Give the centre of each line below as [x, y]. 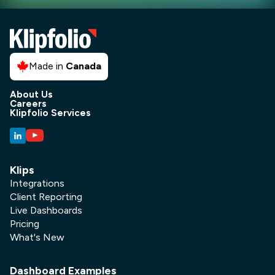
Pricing [25, 223]
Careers [28, 103]
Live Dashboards [46, 210]
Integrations [37, 183]
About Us [31, 94]
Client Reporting [46, 196]
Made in [48, 66]
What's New [37, 237]
